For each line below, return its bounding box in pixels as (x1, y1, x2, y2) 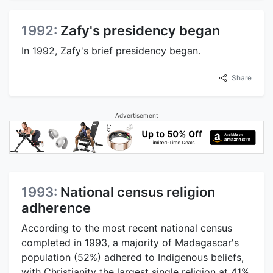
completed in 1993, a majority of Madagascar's (21, 236, 239, 249)
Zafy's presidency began (60, 23, 220, 39)
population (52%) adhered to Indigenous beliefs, (21, 250, 244, 263)
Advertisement (115, 112, 158, 119)
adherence (21, 199, 91, 216)
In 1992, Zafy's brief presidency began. (21, 44, 200, 57)
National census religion (60, 183, 215, 200)
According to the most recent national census (21, 221, 232, 234)
